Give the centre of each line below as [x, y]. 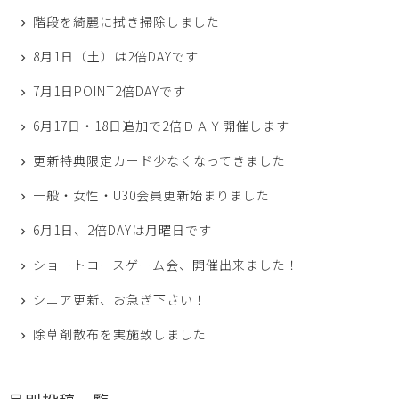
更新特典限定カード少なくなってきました [160, 160]
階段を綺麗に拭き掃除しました [127, 21]
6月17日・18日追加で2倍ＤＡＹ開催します [162, 125]
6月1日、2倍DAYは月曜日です [123, 229]
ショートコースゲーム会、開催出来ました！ [167, 264]
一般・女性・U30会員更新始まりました [152, 195]
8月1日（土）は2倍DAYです [116, 56]
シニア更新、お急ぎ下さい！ [120, 299]
